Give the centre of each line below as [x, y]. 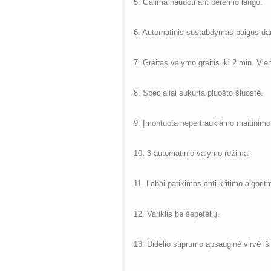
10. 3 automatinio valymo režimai [191, 154]
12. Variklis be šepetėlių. [176, 214]
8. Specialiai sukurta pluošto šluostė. [198, 93]
